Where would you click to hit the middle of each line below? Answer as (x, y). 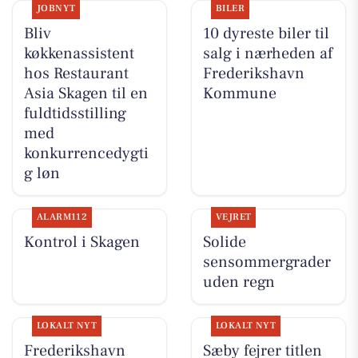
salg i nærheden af (267, 54)
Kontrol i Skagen (82, 243)
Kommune (239, 94)
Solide (224, 243)
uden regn (239, 282)
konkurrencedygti (86, 154)
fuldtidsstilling (75, 114)
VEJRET (233, 217)
